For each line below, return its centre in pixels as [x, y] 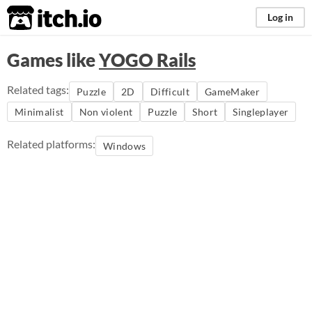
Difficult [170, 92]
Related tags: [38, 89]
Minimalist [39, 112]
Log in [280, 17]
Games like [53, 60]
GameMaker [232, 92]
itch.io [37, 18]
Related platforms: [51, 144]
